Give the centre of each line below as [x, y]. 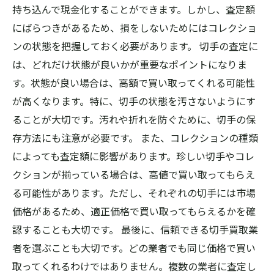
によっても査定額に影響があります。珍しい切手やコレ [133, 156]
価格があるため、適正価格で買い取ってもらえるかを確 [134, 211]
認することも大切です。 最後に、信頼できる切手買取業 [135, 229]
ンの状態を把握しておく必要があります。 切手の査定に [135, 46]
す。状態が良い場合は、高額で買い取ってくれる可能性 [134, 83]
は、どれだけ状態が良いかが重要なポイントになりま [130, 64]
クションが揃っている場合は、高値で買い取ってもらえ [134, 174]
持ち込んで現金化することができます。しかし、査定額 [134, 9]
